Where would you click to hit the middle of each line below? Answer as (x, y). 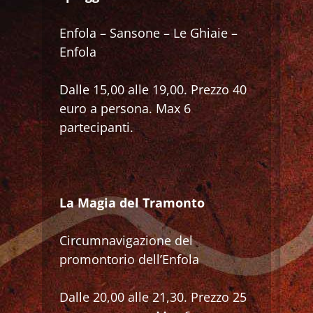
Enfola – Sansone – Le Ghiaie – (149, 32)
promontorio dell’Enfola (130, 259)
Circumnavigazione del (126, 240)
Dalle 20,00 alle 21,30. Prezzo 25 (153, 297)
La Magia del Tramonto (132, 202)
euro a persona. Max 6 (125, 108)
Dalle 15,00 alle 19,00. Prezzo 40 (153, 89)
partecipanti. (97, 127)
